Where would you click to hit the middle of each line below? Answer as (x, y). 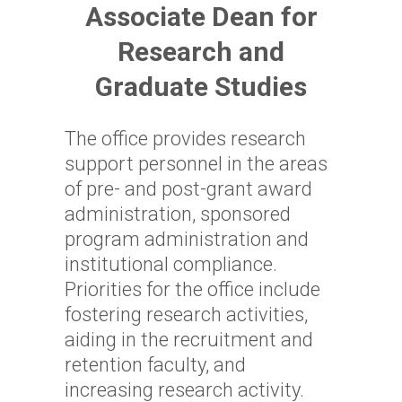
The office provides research (185, 139)
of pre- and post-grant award (188, 189)
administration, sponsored (178, 214)
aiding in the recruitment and (189, 340)
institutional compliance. (173, 264)
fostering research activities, (186, 315)
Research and (201, 52)
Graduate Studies (201, 87)
